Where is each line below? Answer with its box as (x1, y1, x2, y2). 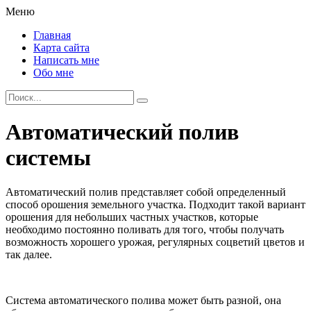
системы (6, 145, 91, 171)
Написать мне (33, 54, 99, 66)
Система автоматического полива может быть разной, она (6, 294, 281, 306)
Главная (33, 29, 71, 41)
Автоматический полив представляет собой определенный (6, 185, 286, 198)
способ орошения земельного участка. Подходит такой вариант (6, 198, 305, 210)
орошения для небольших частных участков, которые (6, 210, 258, 223)
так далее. (6, 248, 52, 260)
